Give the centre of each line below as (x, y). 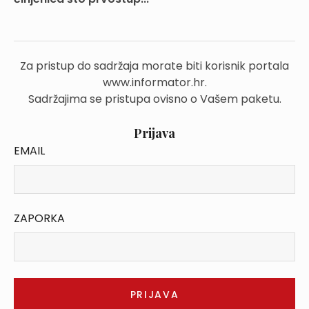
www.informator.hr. (154, 82)
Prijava (154, 133)
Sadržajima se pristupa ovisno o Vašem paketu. (154, 99)
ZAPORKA (39, 218)
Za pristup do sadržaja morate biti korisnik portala (154, 66)
